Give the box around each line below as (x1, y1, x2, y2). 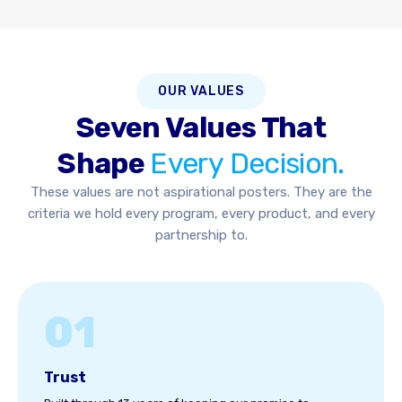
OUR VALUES (158, 83, 244, 99)
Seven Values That (75, 110, 327, 144)
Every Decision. (150, 146, 345, 180)
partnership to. (154, 227, 248, 243)
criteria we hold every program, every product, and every (27, 205, 375, 222)
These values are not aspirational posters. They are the (30, 184, 372, 200)
